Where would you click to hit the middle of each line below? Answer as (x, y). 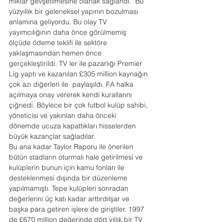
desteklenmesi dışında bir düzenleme (69, 178)
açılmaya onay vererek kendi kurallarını (71, 95)
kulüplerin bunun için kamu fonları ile (68, 167)
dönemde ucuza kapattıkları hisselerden (73, 126)
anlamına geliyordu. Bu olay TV (59, 22)
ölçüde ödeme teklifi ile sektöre (59, 43)
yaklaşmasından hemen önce (56, 53)
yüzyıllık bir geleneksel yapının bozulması (75, 11)
